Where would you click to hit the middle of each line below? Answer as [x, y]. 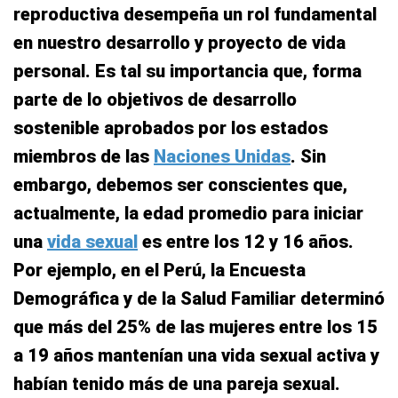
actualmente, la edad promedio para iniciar [188, 214]
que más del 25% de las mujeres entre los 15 [195, 327]
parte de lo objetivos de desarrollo [155, 100]
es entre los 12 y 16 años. [246, 242]
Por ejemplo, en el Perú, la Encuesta [159, 271]
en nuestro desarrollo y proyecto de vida [179, 43]
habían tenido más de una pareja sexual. [177, 384]
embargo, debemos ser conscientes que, [180, 185]
